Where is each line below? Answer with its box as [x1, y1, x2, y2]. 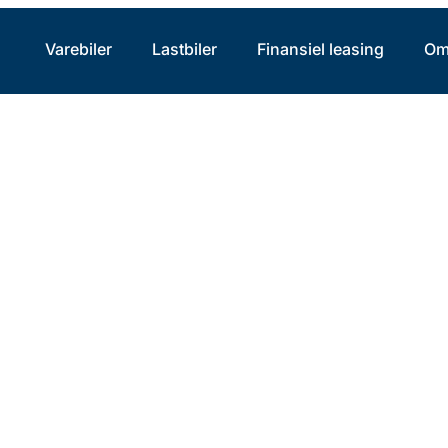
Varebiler [44, 39, 112, 59]
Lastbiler [151, 39, 217, 59]
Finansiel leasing [256, 39, 384, 59]
